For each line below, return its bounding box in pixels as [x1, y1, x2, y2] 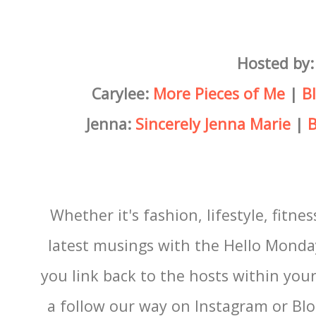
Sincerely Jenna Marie [135, 113, 291, 134]
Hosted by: [236, 52, 314, 73]
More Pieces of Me [152, 83, 285, 104]
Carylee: [91, 83, 153, 104]
